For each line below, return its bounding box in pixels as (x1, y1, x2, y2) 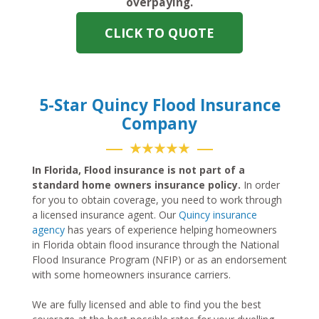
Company (122, 113, 197, 135)
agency (32, 223, 65, 237)
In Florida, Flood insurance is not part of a (32, 163, 245, 177)
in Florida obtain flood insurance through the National (32, 238, 279, 252)
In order (241, 178, 280, 192)
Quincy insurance (179, 208, 257, 222)
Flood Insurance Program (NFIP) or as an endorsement (32, 253, 287, 267)
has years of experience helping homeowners (65, 223, 277, 237)
